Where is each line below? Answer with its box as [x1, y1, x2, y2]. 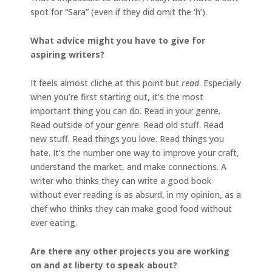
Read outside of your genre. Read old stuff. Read [30, 118, 223, 131]
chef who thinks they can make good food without [30, 202, 232, 214]
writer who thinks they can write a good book [30, 174, 211, 186]
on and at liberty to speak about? [30, 259, 177, 271]
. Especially [199, 76, 241, 89]
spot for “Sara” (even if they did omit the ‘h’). [30, 5, 207, 18]
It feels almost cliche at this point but [30, 76, 182, 89]
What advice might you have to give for [30, 34, 205, 46]
